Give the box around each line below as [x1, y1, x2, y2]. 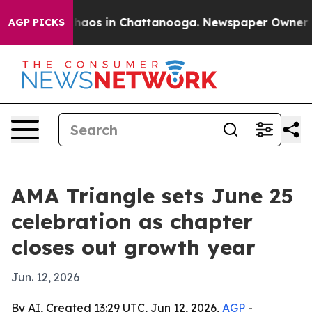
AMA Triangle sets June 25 [11, 182, 293, 209]
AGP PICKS [8, 16, 65, 29]
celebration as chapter [11, 208, 253, 235]
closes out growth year [11, 234, 256, 260]
